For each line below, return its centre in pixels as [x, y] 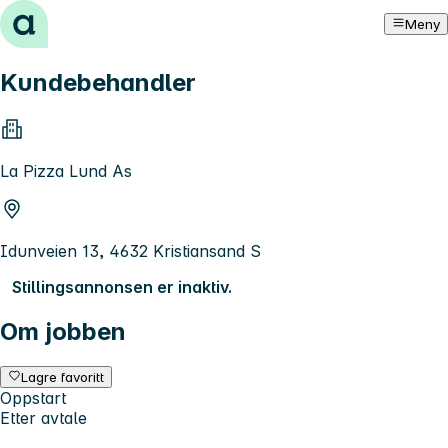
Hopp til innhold [69, 18]
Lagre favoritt [63, 376]
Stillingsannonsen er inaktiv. [122, 286]
